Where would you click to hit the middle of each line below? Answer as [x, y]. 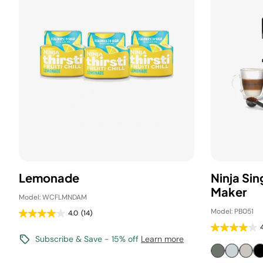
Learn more [162, 239]
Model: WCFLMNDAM [53, 197]
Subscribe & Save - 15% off [88, 239]
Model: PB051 [232, 211]
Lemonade [49, 178]
